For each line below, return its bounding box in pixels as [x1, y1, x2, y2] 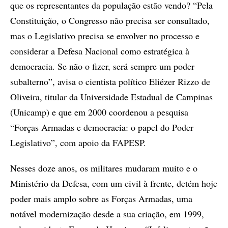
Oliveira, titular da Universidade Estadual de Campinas [10, 91, 213, 103]
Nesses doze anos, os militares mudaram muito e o [10, 162, 197, 175]
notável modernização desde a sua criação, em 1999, [10, 208, 204, 220]
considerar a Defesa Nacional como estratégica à [10, 45, 189, 58]
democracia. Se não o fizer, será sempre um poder [10, 60, 194, 73]
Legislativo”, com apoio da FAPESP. [10, 136, 146, 149]
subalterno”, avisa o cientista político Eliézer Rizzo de [10, 75, 210, 88]
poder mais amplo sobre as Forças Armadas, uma [10, 192, 192, 205]
